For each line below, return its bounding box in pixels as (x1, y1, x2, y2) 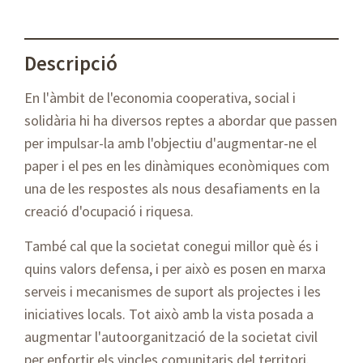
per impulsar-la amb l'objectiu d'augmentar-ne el (24, 134, 317, 153)
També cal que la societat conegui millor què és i (24, 237, 318, 256)
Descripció (24, 50, 117, 77)
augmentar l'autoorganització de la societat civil (24, 327, 318, 347)
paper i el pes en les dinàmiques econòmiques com (24, 156, 330, 176)
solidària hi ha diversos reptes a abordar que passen (24, 111, 337, 130)
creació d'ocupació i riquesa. (24, 202, 194, 221)
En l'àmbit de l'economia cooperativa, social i (24, 88, 296, 108)
